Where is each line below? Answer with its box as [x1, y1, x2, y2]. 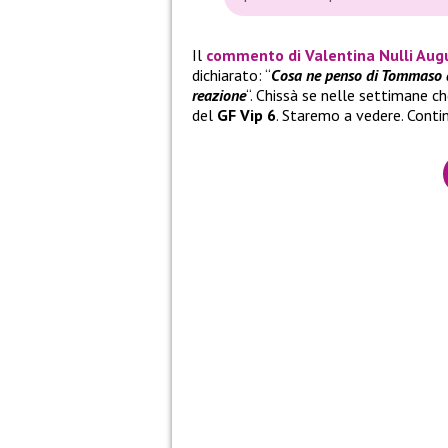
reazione [192, 85, 246, 106]
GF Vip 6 [213, 105, 276, 126]
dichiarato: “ [192, 65, 271, 86]
